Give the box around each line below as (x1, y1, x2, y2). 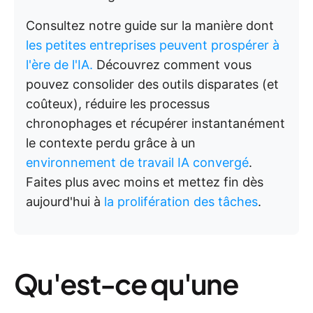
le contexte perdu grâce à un (26, 136, 196, 150)
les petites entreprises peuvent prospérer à (26, 38, 279, 52)
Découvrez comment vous (93, 57, 252, 72)
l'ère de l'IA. (26, 57, 93, 72)
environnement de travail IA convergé (26, 155, 249, 170)
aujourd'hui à (26, 194, 104, 209)
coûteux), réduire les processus (26, 96, 210, 111)
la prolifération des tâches (104, 194, 258, 209)
